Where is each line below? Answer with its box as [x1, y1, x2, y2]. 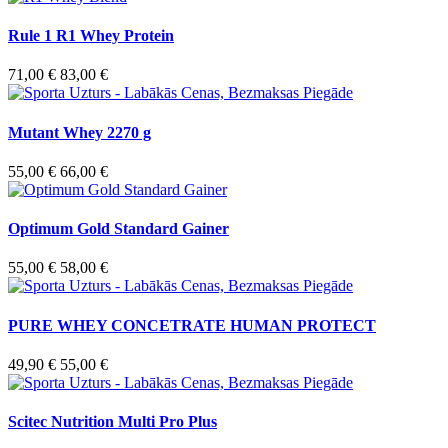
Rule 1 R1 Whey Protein [8, 27, 174, 45]
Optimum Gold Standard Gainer [8, 220, 229, 238]
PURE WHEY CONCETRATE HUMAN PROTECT [8, 316, 376, 334]
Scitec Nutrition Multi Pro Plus [8, 413, 217, 431]
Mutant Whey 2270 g [8, 123, 151, 141]
